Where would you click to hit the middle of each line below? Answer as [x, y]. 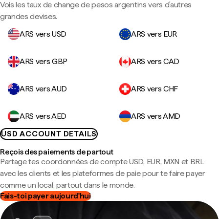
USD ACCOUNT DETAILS [49, 134]
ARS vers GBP [44, 61]
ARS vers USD [43, 34]
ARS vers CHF [155, 89]
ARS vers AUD [44, 89]
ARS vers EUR [154, 34]
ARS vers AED [43, 116]
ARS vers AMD [156, 116]
